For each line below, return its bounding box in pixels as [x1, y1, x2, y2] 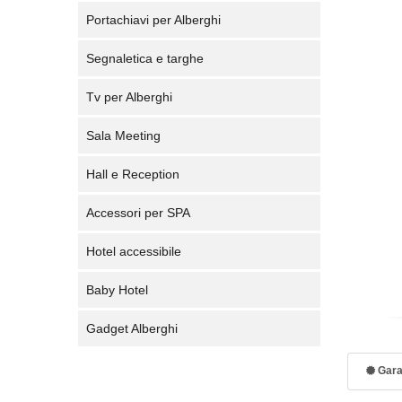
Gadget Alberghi [86, 321, 178, 336]
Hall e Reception [86, 167, 179, 181]
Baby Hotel [86, 283, 148, 297]
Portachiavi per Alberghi [86, 13, 221, 27]
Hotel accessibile [86, 244, 181, 258]
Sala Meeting [86, 128, 161, 143]
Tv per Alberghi [86, 90, 172, 104]
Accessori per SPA [86, 205, 190, 220]
